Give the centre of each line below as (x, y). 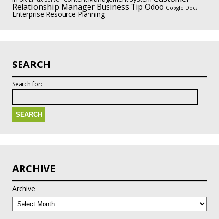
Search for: (27, 84)
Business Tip (120, 7)
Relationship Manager (54, 7)
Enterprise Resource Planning (58, 14)
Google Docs (182, 8)
